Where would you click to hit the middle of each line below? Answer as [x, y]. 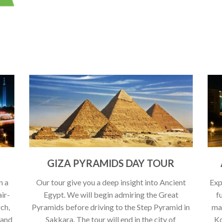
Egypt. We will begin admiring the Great [111, 195]
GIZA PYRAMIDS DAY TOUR [111, 163]
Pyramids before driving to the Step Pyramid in [111, 207]
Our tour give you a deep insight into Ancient [111, 182]
